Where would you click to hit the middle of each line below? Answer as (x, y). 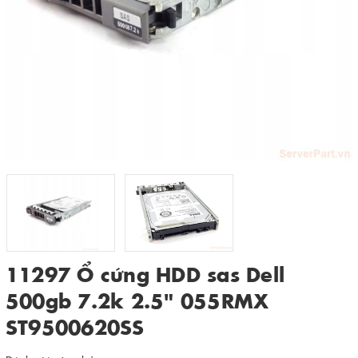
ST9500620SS (75, 326)
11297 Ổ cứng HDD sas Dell (145, 274)
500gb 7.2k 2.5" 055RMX (137, 300)
